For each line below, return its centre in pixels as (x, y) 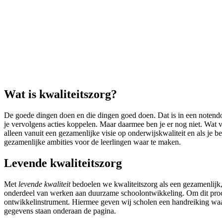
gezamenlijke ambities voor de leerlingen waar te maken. (92, 142)
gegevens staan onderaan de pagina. (60, 211)
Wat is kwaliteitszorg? (60, 94)
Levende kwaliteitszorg (64, 163)
